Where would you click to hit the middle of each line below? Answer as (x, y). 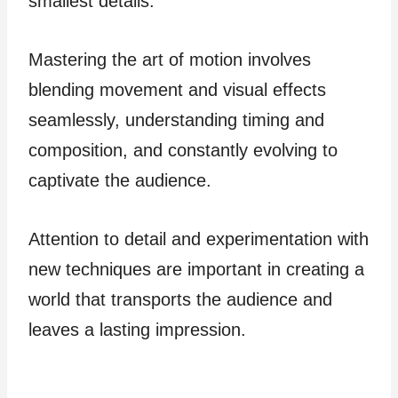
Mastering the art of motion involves (170, 59)
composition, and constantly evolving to (183, 150)
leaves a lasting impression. (137, 329)
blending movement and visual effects (177, 89)
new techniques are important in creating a (196, 269)
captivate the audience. (120, 180)
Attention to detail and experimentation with (199, 239)
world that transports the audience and (180, 299)
